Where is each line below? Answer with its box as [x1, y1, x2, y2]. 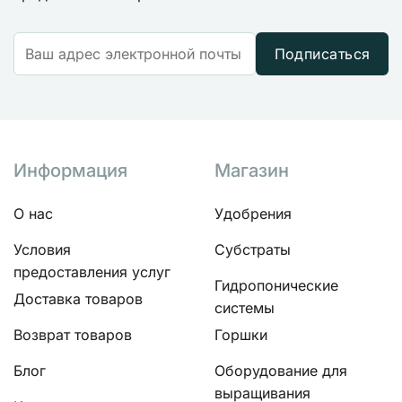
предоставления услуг [13, 262, 170, 281]
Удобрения [214, 204, 292, 223]
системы [214, 298, 275, 317]
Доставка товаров [13, 289, 143, 308]
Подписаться [274, 44, 371, 63]
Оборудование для [214, 361, 347, 380]
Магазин [214, 159, 289, 181]
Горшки [214, 325, 267, 344]
